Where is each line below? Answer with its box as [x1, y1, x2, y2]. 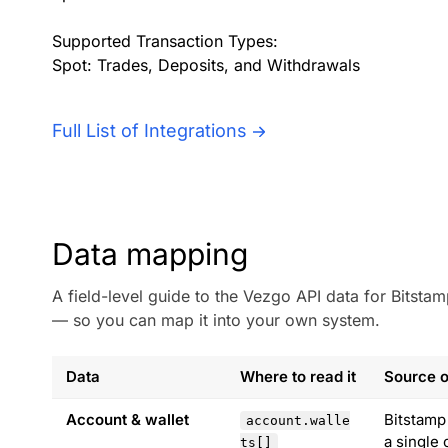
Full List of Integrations [52, 120, 247, 141]
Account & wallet [66, 410, 189, 429]
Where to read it [240, 367, 356, 386]
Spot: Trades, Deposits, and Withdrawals [52, 55, 360, 75]
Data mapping [52, 236, 248, 272]
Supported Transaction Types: [52, 31, 278, 51]
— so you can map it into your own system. [52, 310, 380, 330]
